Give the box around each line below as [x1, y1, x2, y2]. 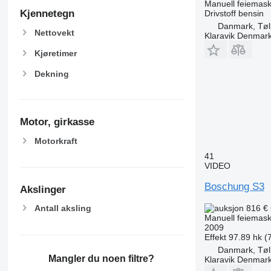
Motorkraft [34, 136, 77, 146]
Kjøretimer [34, 48, 77, 58]
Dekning [34, 68, 69, 79]
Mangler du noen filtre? [48, 253, 155, 264]
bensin [238, 8, 264, 18]
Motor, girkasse [19, 116, 94, 128]
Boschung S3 [204, 180, 264, 192]
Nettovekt [34, 27, 74, 38]
